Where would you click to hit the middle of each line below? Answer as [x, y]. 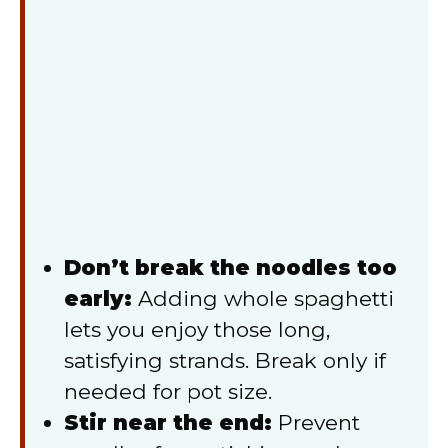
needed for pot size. [168, 391]
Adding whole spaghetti [263, 298]
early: [98, 298]
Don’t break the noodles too [230, 267]
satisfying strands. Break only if [225, 360]
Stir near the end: [168, 422]
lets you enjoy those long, [197, 329]
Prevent [316, 422]
